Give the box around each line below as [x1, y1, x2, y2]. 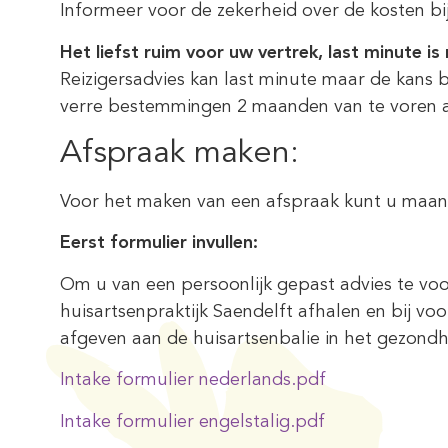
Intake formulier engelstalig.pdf [60, 412, 325, 431]
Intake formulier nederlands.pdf [60, 371, 326, 390]
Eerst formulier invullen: [60, 234, 258, 253]
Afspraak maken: [60, 138, 299, 171]
